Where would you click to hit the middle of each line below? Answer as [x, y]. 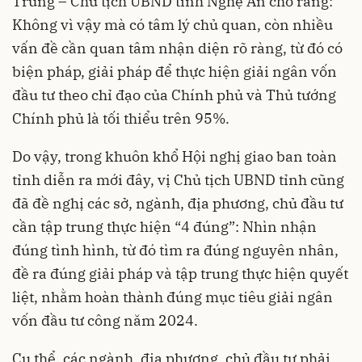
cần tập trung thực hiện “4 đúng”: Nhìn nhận [164, 226]
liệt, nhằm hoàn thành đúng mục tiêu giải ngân [173, 297]
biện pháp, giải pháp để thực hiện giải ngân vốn [175, 71]
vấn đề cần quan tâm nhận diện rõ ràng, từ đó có [177, 48]
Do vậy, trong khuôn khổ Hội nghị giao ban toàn [175, 156]
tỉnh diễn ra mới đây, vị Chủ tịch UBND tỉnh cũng [178, 179]
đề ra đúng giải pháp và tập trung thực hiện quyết [180, 273]
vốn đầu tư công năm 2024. [105, 320]
